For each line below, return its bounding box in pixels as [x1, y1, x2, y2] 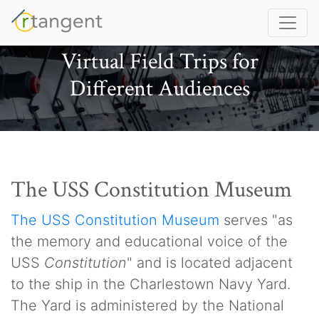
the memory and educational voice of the [11, 233, 288, 250]
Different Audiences [69, 74, 250, 103]
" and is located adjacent [127, 254, 293, 271]
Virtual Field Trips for [61, 47, 258, 76]
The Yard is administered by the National [11, 297, 284, 314]
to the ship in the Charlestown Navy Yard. [11, 276, 291, 293]
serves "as [219, 211, 293, 229]
